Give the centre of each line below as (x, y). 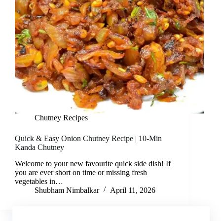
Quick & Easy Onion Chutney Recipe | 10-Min (88, 139)
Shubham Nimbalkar (67, 190)
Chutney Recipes (61, 118)
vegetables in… (39, 181)
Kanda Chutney (39, 147)
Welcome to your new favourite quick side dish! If (93, 163)
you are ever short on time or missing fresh (81, 172)
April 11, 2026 (133, 190)
